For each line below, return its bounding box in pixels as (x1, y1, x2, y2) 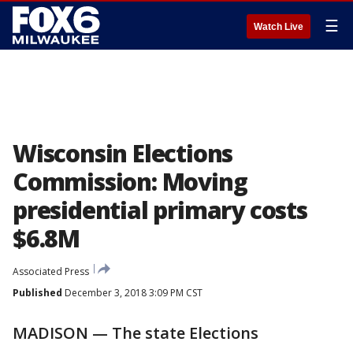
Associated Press (13, 265, 89, 278)
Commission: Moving (13, 165, 247, 198)
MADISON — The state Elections (13, 322, 258, 344)
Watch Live (254, 21, 303, 32)
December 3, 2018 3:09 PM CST (62, 286, 203, 299)
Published (13, 286, 62, 299)
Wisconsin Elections (13, 137, 233, 169)
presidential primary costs (13, 194, 307, 226)
